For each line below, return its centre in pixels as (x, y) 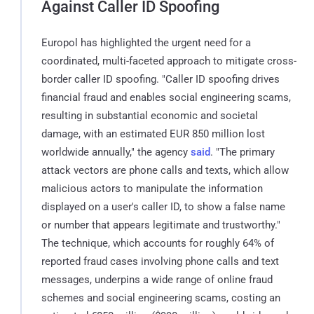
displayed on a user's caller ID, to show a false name (163, 206)
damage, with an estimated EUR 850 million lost (153, 134)
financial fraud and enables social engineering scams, (166, 97)
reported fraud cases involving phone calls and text (160, 261)
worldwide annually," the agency (116, 152)
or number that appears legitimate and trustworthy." (161, 225)
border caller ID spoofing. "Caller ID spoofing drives (161, 79)
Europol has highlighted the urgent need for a (146, 42)
